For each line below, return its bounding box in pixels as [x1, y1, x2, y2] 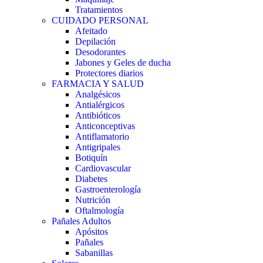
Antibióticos [75, 110, 120, 120]
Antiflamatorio [75, 131, 129, 141]
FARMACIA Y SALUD [52, 78, 144, 89]
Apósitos [75, 226, 108, 237]
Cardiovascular [75, 163, 131, 173]
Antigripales [75, 141, 120, 152]
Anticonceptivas [75, 120, 135, 131]
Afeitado [75, 25, 107, 36]
